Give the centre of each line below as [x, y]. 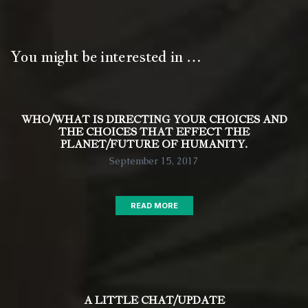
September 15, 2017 [154, 161]
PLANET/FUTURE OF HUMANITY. [154, 144]
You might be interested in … [106, 56]
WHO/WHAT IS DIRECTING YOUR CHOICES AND [154, 119]
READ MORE [154, 206]
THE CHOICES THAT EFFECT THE [154, 132]
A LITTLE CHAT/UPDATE [154, 300]
